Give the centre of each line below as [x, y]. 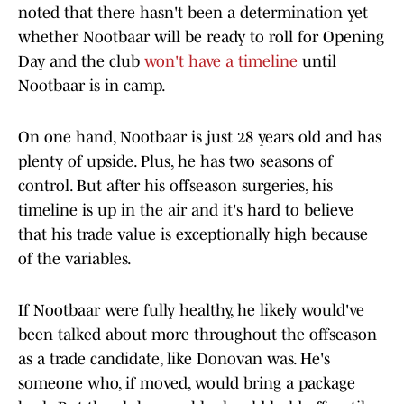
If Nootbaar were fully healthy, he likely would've [191, 311]
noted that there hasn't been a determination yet [193, 13]
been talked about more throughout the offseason [197, 335]
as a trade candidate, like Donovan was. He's [174, 359]
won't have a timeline [221, 62]
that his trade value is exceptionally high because [193, 235]
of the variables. [75, 259]
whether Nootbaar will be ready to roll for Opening [201, 37]
